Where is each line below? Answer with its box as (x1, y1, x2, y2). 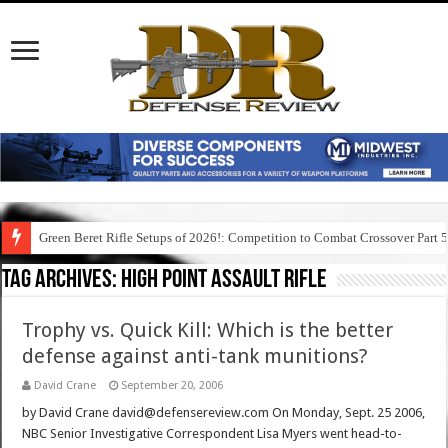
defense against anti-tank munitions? (22, 344, 369, 369)
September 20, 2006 (121, 379, 224, 393)
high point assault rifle (121, 267, 328, 295)
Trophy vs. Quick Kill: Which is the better (22, 318, 394, 343)
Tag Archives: (2, 267, 122, 295)
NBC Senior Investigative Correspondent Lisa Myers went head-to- (22, 426, 403, 442)
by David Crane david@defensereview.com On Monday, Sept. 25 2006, (22, 405, 426, 421)
